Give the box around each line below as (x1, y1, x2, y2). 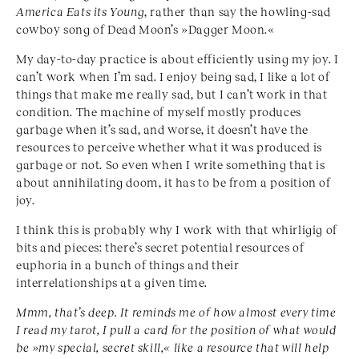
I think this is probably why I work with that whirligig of (16, 222, 337, 237)
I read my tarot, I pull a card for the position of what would (16, 322, 337, 337)
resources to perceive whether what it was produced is (16, 139, 322, 155)
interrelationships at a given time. (16, 275, 208, 290)
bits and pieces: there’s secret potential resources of (16, 240, 305, 255)
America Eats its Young (16, 4, 145, 19)
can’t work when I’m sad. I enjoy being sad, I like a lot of (16, 69, 330, 84)
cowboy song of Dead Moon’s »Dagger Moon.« (16, 22, 275, 37)
